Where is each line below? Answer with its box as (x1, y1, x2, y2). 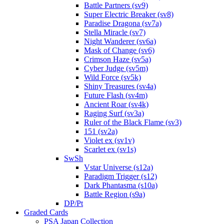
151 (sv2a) (84, 127, 117, 136)
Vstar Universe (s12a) (84, 163, 153, 172)
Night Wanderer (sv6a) (84, 37, 156, 46)
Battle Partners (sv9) (84, 1, 148, 10)
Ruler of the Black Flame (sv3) (84, 118, 181, 127)
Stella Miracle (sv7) (84, 28, 145, 37)
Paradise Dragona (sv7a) (84, 19, 161, 28)
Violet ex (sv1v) (84, 136, 134, 145)
